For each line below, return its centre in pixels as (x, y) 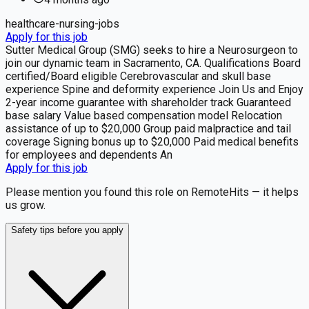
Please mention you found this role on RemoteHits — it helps (152, 192)
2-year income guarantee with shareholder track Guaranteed (148, 102)
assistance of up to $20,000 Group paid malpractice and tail (148, 128)
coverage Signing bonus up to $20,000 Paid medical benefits (152, 141)
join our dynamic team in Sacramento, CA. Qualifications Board (153, 63)
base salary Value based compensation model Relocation (144, 115)
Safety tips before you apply (67, 230)
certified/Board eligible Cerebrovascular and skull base (138, 76)
